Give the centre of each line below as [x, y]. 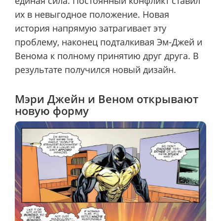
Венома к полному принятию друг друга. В [107, 56]
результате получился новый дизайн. [95, 70]
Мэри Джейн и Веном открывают [107, 98]
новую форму [52, 110]
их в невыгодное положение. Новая [92, 15]
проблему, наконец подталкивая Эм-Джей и [109, 42]
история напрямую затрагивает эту [91, 28]
